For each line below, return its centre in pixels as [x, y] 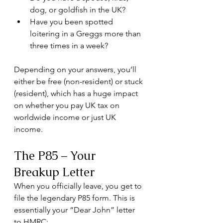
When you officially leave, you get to [79, 186]
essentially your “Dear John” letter [75, 210]
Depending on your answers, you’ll [76, 69]
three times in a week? [69, 46]
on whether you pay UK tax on [68, 105]
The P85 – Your [56, 156]
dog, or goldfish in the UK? [78, 10]
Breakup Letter [54, 172]
